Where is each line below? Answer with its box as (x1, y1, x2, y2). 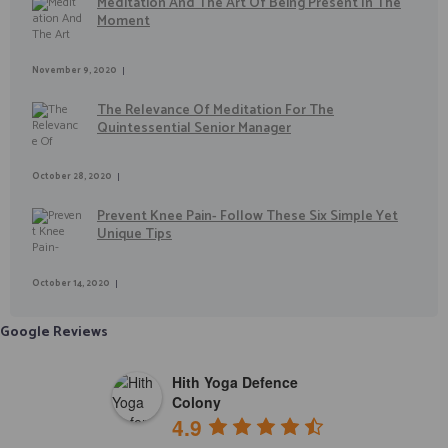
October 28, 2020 (31, 169, 112, 185)
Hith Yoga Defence (172, 371, 298, 392)
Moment (96, 9, 150, 33)
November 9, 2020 (31, 62, 117, 78)
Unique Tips (96, 223, 172, 247)
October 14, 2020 (31, 276, 110, 292)
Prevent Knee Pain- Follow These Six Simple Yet (96, 205, 398, 229)
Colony (172, 391, 221, 412)
